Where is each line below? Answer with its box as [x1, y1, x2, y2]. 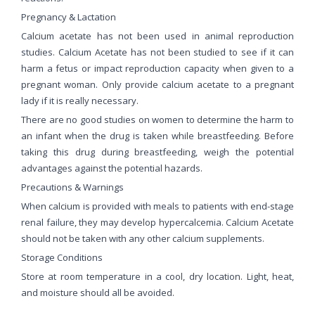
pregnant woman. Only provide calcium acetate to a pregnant [21, 77, 294, 91]
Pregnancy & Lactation [21, 10, 116, 23]
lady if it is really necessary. [21, 94, 139, 107]
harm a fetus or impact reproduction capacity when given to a [21, 61, 294, 75]
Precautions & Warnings [21, 180, 124, 193]
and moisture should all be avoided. [21, 285, 174, 299]
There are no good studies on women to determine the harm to [21, 112, 294, 126]
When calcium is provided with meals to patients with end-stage [21, 199, 294, 212]
